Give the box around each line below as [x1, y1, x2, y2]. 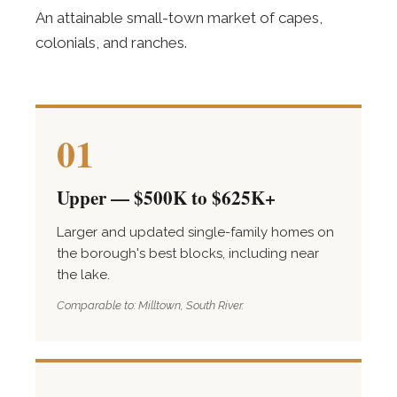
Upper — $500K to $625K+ [57, 184, 276, 211]
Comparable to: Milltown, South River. [57, 299, 244, 312]
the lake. [57, 267, 110, 283]
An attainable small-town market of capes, [35, 9, 323, 27]
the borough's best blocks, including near [57, 245, 319, 261]
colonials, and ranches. [35, 34, 187, 51]
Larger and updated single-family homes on [57, 224, 334, 240]
